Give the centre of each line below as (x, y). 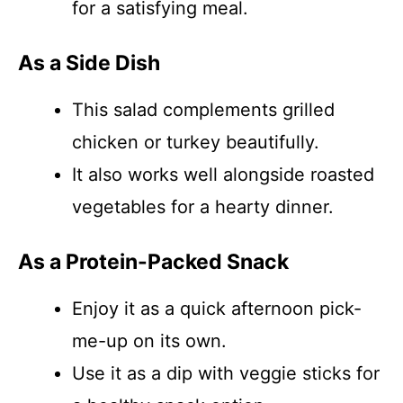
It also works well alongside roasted (223, 175)
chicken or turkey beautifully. (196, 142)
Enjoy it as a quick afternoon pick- (217, 309)
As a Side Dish (89, 63)
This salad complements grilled (203, 110)
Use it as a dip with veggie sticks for (226, 373)
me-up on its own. (149, 341)
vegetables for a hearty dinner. (203, 207)
